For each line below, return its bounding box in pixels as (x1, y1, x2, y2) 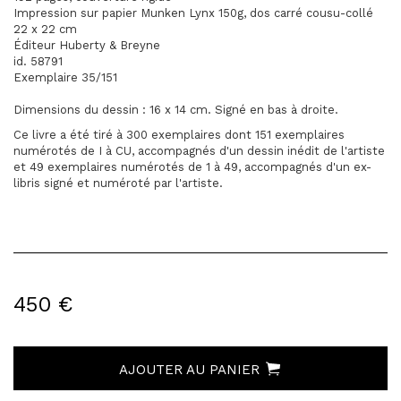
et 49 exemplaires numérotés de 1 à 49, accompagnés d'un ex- (13, 160, 371, 174)
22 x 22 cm (13, 22, 77, 36)
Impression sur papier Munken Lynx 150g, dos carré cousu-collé (13, 6, 373, 20)
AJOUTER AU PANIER (119, 362, 264, 378)
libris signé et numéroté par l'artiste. (13, 176, 226, 190)
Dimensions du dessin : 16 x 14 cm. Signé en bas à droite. (13, 103, 338, 116)
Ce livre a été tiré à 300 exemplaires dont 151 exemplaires (13, 128, 345, 141)
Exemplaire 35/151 (13, 71, 117, 84)
